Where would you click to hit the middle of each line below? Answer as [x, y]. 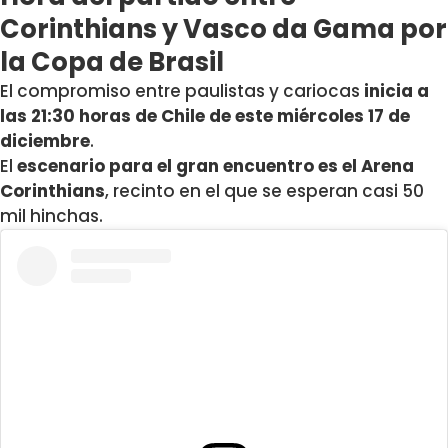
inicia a [396, 91]
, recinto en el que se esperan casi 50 [264, 191]
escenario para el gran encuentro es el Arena [215, 166]
